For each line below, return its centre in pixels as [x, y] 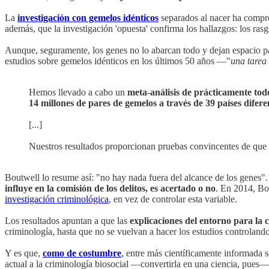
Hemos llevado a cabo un [78, 92]
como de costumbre [82, 253]
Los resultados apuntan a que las [67, 221]
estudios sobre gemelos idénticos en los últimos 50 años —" [118, 61]
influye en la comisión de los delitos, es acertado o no [110, 189]
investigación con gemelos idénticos [88, 18]
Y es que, [24, 253]
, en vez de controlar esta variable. [173, 199]
